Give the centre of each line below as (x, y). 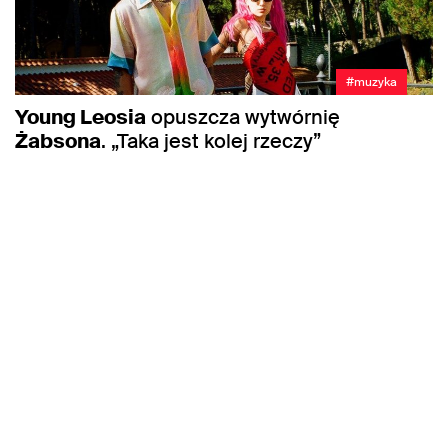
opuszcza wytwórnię (243, 116)
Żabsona (58, 140)
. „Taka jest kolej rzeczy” (211, 140)
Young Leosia (80, 116)
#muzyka (371, 81)
